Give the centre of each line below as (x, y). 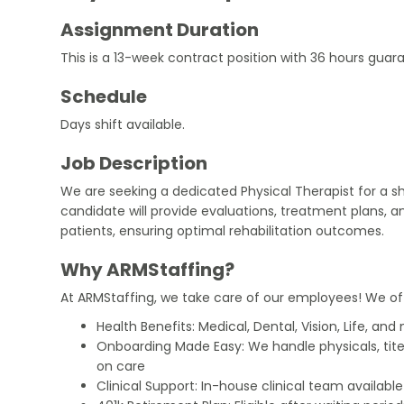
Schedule (104, 96)
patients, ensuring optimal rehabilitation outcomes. (223, 230)
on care (121, 366)
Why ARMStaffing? (148, 269)
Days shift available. (123, 124)
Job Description (134, 163)
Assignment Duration (160, 29)
